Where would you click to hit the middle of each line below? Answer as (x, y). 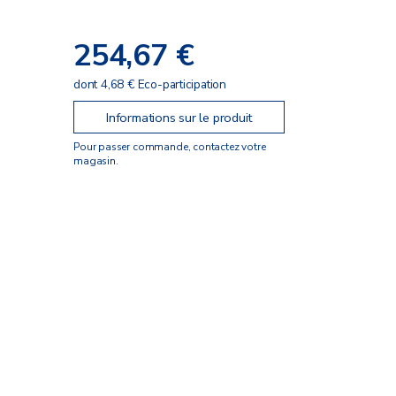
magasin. (96, 160)
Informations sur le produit (179, 117)
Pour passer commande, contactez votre (170, 146)
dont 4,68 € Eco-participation (150, 84)
